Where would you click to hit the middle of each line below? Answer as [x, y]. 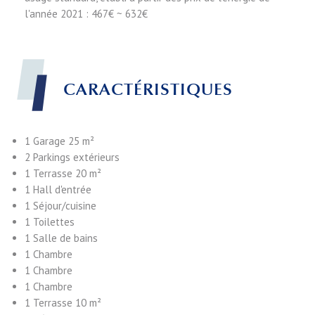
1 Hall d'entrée [58, 190]
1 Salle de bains [61, 238]
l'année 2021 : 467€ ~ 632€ [86, 14]
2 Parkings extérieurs [72, 157]
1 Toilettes [50, 222]
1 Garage [46, 141]
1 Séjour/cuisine [60, 206]
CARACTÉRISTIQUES [148, 90]
